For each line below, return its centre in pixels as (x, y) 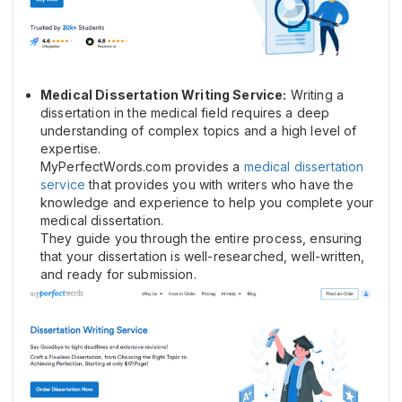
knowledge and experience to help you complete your (207, 203)
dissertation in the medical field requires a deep (185, 113)
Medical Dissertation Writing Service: (164, 95)
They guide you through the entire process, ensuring (201, 239)
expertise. (71, 149)
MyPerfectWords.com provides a (142, 167)
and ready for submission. (118, 275)
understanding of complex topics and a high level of (199, 131)
